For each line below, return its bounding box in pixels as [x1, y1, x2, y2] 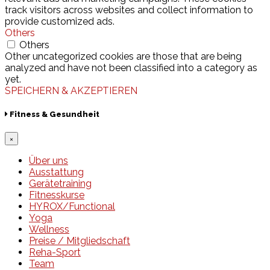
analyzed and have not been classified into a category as [5, 61, 257, 74]
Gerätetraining [29, 177, 92, 189]
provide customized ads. [5, 15, 115, 27]
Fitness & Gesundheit [8, 109, 99, 119]
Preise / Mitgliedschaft [29, 234, 130, 246]
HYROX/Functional [29, 200, 115, 212]
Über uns [29, 154, 68, 166]
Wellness [29, 223, 69, 235]
